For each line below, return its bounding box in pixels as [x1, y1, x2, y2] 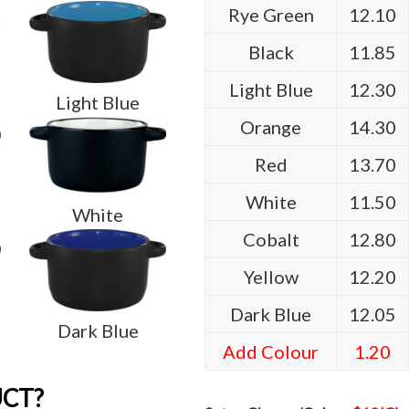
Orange [240, 116, 301, 138]
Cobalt [242, 228, 299, 250]
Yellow [243, 266, 299, 288]
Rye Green [227, 4, 314, 26]
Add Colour [223, 341, 319, 362]
